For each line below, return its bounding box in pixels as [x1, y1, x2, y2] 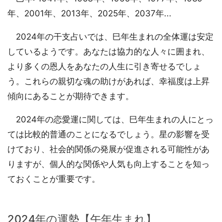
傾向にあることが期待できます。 [7, 91, 134, 102]
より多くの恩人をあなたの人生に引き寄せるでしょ [7, 61, 201, 72]
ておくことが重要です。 [7, 174, 100, 184]
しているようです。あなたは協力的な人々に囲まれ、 [7, 47, 210, 57]
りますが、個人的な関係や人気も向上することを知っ [7, 159, 210, 169]
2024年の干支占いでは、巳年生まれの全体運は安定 [7, 32, 214, 42]
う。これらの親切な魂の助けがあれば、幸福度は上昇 [7, 76, 210, 87]
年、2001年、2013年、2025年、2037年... [7, 8, 171, 19]
